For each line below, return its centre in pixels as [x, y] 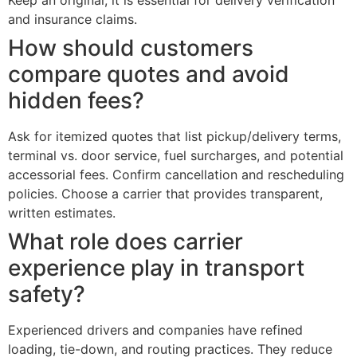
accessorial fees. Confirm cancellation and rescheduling [176, 175]
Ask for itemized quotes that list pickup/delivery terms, [175, 137]
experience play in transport [156, 268]
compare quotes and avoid [149, 75]
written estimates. [62, 213]
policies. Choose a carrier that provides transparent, [165, 194]
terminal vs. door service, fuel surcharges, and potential [176, 156]
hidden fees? [76, 101]
